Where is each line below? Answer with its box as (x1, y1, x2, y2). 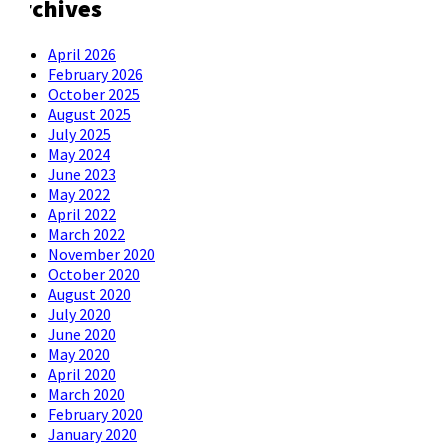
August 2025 (48, 103, 131, 124)
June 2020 (48, 323, 116, 344)
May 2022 (48, 183, 110, 204)
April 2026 (48, 43, 116, 64)
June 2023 (48, 163, 116, 184)
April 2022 (48, 203, 116, 224)
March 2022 (48, 223, 125, 244)
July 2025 (48, 123, 111, 144)
